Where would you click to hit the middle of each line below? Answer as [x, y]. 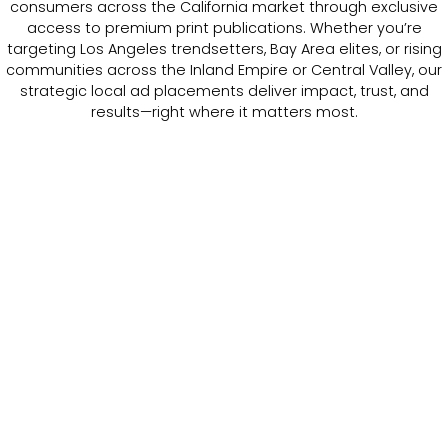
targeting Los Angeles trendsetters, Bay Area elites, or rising [224, 48]
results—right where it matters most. [224, 111]
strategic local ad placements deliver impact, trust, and [224, 90]
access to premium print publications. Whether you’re [224, 27]
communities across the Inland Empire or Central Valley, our [224, 69]
